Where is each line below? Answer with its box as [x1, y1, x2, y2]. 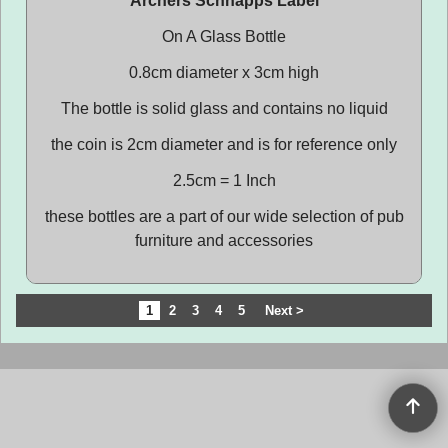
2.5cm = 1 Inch [172, 172, 276, 189]
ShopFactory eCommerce [170, 389, 278, 399]
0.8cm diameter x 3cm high [129, 64, 319, 81]
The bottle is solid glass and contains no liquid [60, 100, 388, 117]
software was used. [183, 399, 265, 409]
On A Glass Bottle [162, 28, 286, 45]
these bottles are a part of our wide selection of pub [44, 208, 404, 225]
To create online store [179, 379, 269, 389]
